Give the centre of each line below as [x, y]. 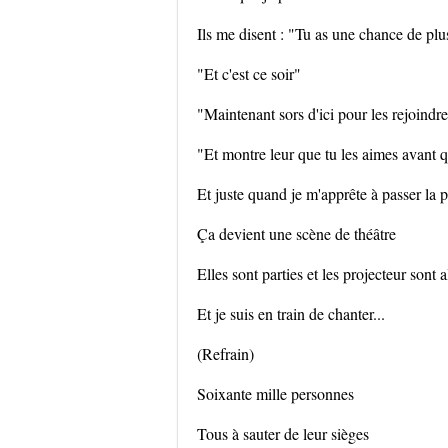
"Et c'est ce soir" [249, 73]
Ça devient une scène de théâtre [296, 233]
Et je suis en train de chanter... [291, 313]
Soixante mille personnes [275, 393]
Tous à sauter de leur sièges [283, 433]
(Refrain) [225, 353]
